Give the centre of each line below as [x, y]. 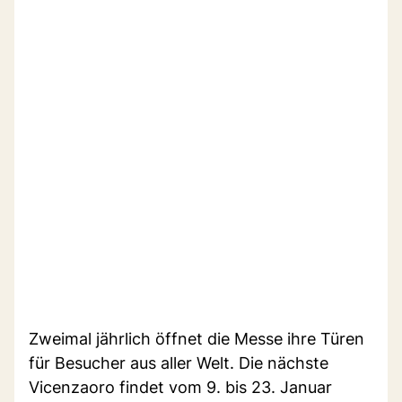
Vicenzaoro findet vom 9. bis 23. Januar [180, 387]
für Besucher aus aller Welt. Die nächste [179, 363]
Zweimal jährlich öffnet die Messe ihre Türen [197, 338]
